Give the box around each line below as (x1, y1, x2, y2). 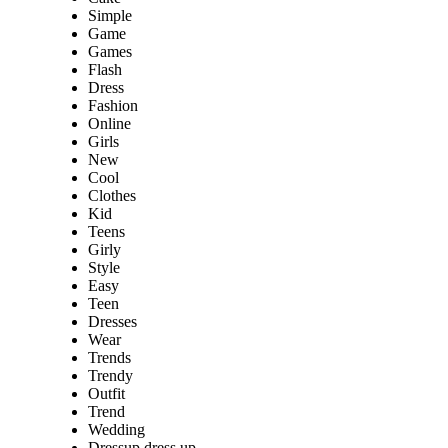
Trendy (88, 367, 133, 385)
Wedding (88, 421, 145, 439)
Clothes (88, 187, 136, 205)
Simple (88, 7, 132, 25)
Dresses (88, 313, 137, 331)
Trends (88, 349, 131, 367)
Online (88, 115, 131, 133)
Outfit (88, 385, 125, 403)
